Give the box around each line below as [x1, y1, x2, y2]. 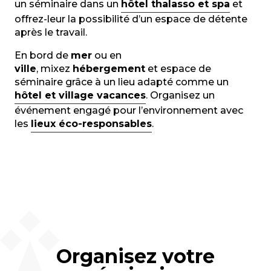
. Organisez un [146, 90, 215, 101]
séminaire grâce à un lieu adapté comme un [15, 76, 231, 88]
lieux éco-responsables [31, 118, 152, 129]
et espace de [145, 63, 211, 74]
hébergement [73, 63, 145, 74]
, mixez [36, 63, 73, 74]
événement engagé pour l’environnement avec [15, 105, 243, 116]
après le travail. [15, 27, 87, 38]
